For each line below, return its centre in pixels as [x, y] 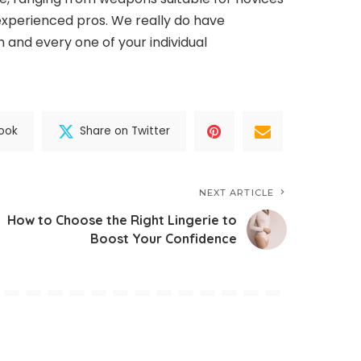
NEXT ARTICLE [236, 192]
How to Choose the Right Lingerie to [122, 220]
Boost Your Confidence [164, 238]
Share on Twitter [125, 131]
